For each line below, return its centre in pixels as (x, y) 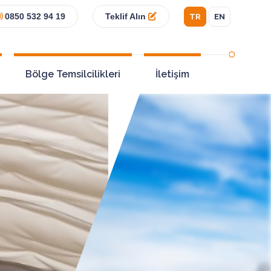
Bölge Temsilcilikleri (73, 74)
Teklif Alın (126, 16)
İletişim (172, 74)
